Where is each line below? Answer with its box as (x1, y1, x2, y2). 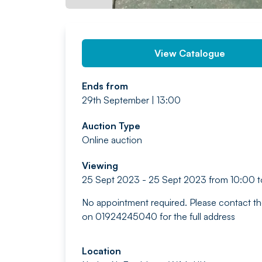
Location (82, 245, 121, 257)
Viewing (82, 160, 118, 171)
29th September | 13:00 (82, 94, 181, 106)
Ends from (82, 80, 128, 92)
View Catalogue (154, 47, 226, 59)
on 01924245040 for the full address (82, 211, 235, 222)
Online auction (82, 134, 142, 146)
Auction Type (82, 120, 140, 132)
